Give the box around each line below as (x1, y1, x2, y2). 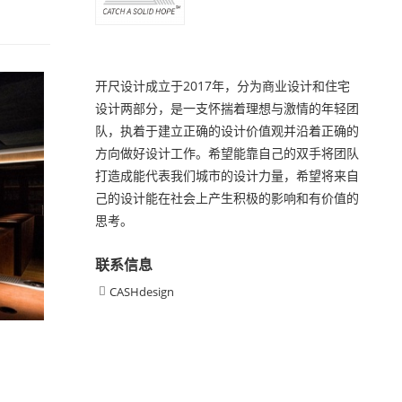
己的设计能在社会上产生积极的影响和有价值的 (95, 189, 359, 206)
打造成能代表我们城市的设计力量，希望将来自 (95, 167, 359, 184)
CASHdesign (109, 284, 174, 300)
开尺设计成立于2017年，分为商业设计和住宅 (95, 77, 350, 94)
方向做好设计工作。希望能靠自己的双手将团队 (95, 144, 359, 162)
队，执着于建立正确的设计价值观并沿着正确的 (95, 122, 359, 139)
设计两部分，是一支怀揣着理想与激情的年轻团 (95, 100, 359, 117)
